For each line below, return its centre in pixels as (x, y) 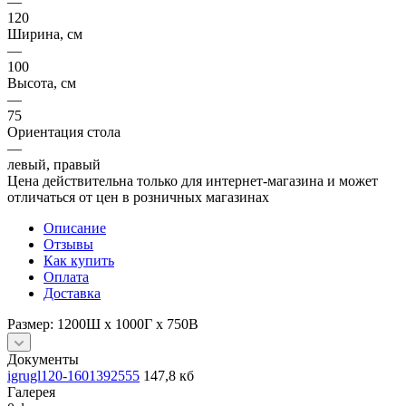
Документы (43, 359)
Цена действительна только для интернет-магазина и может (193, 180)
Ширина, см (45, 34)
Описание (75, 227)
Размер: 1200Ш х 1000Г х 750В (103, 324)
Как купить (79, 260)
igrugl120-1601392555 (73, 375)
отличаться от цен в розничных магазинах (138, 197)
